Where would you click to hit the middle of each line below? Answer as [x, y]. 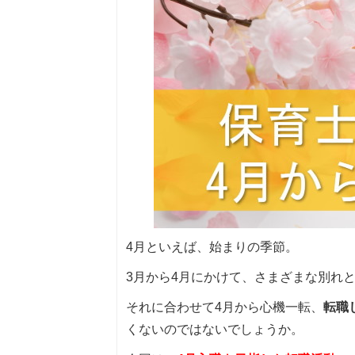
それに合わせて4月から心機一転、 [224, 307]
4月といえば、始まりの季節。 [212, 246]
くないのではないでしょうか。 [214, 329]
